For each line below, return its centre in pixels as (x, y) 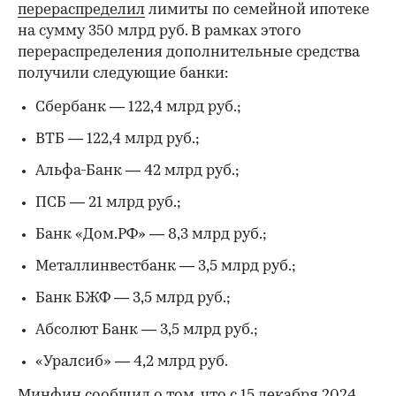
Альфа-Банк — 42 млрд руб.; (137, 171)
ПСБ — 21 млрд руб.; (108, 202)
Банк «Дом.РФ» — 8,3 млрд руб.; (151, 234)
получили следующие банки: (123, 73)
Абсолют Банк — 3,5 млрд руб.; (147, 330)
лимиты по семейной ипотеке (257, 10)
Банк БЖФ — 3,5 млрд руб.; (133, 298)
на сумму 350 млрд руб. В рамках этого (160, 31)
